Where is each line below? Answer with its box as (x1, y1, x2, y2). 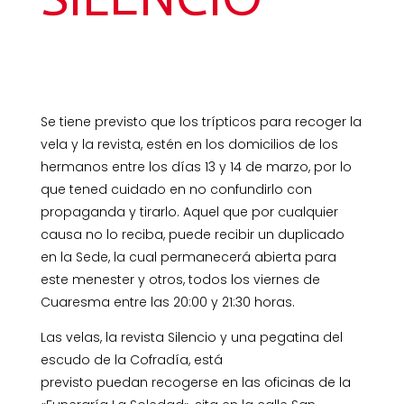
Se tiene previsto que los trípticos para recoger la (40, 113, 362, 131)
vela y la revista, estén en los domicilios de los (40, 135, 338, 153)
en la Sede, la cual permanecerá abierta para (40, 248, 336, 266)
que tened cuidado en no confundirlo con (40, 180, 312, 198)
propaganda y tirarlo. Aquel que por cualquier (40, 203, 338, 221)
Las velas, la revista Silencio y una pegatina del (40, 328, 343, 346)
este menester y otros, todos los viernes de (40, 271, 320, 289)
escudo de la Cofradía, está (40, 351, 223, 369)
